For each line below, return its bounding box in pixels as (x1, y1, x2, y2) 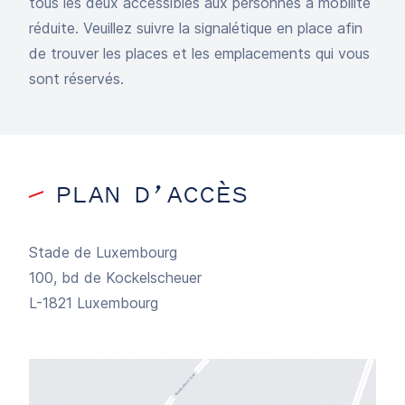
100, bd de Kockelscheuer (29, 268, 202, 287)
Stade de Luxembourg (29, 243, 177, 261)
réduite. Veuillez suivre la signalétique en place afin (29, 19, 363, 37)
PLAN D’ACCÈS (55, 177, 248, 211)
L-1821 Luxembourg (29, 294, 158, 312)
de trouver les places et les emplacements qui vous (29, 44, 370, 62)
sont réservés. (29, 70, 124, 88)
